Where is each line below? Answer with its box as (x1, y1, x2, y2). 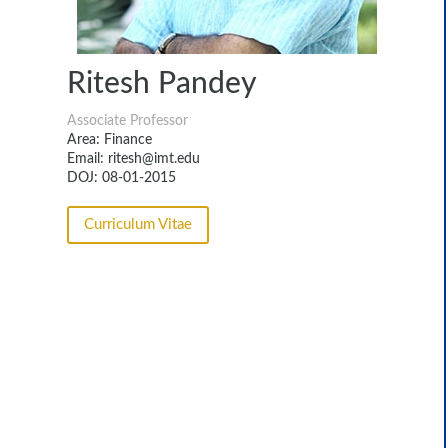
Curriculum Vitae (84, 217, 193, 233)
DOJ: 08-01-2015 (67, 170, 177, 185)
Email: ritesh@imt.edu (67, 151, 201, 166)
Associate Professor (67, 113, 189, 128)
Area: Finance (67, 132, 153, 147)
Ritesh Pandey (67, 68, 258, 99)
